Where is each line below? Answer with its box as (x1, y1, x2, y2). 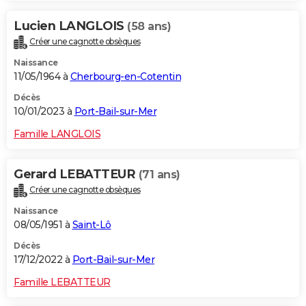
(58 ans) (127, 19, 171, 33)
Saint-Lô (72, 218, 111, 231)
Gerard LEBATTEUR (14, 166, 139, 182)
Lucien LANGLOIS (14, 18, 127, 33)
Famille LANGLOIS (14, 127, 100, 140)
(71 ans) (138, 167, 180, 181)
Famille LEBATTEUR (14, 275, 111, 288)
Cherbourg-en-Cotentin (70, 70, 181, 83)
